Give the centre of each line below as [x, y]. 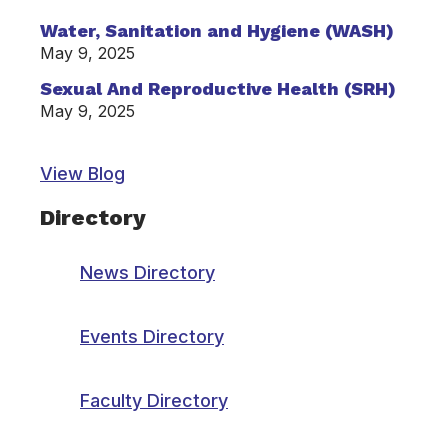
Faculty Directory [154, 400]
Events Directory [152, 336]
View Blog [82, 173]
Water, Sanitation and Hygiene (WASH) [217, 30]
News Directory [147, 272]
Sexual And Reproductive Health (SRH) [218, 88]
